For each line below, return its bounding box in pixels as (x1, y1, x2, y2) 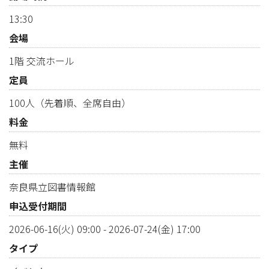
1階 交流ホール (8, 53, 74, 68)
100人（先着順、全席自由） (8, 95, 131, 110)
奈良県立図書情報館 (8, 180, 95, 195)
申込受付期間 (8, 199, 67, 214)
